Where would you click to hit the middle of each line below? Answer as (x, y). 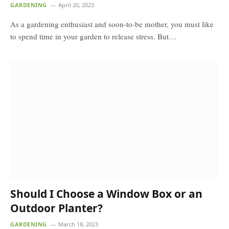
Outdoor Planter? (56, 208)
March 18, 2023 (78, 224)
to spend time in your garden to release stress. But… (93, 36)
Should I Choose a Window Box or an (106, 193)
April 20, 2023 (76, 5)
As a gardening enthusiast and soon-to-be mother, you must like (112, 24)
